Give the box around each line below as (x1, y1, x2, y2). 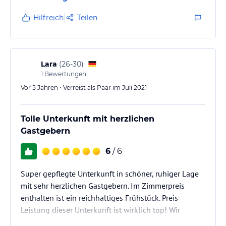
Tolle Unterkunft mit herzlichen (21, 114, 154, 124)
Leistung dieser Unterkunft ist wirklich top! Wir (21, 204, 180, 215)
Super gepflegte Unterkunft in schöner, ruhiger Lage (21, 168, 199, 179)
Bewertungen (43, 70, 86, 78)
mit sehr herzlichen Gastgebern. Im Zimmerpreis (21, 180, 185, 191)
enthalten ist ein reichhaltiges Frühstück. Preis (21, 192, 178, 203)
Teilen (77, 13, 97, 22)
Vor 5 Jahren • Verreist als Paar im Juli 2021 (21, 83, 147, 91)
